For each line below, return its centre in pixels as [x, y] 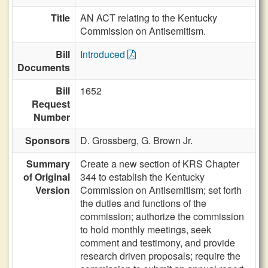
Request [51, 104]
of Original [47, 177]
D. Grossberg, [111, 140]
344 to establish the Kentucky [142, 177]
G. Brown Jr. [167, 140]
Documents [44, 67]
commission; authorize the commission [162, 216]
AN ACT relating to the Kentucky [149, 18]
